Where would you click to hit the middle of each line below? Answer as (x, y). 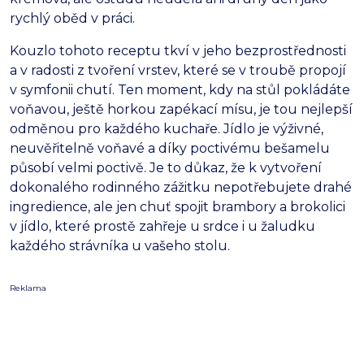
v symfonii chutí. (62, 90)
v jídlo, (30, 227)
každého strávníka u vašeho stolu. (120, 246)
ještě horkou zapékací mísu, (162, 110)
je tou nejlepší (304, 110)
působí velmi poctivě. (78, 168)
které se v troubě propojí (263, 71)
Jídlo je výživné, (272, 129)
